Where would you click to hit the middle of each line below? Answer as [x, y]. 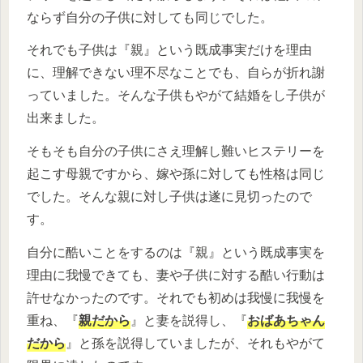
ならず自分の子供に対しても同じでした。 [150, 17]
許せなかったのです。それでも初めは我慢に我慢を [176, 298]
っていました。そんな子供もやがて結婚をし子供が [176, 96]
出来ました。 [66, 118]
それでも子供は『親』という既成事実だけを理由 [169, 50]
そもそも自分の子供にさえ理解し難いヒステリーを [176, 152]
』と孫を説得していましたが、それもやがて [195, 343]
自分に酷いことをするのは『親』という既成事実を [176, 252]
